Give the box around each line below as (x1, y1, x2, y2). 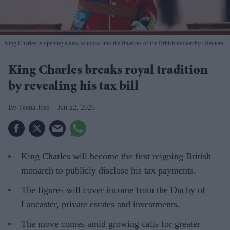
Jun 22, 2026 (57, 104, 95, 111)
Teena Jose (18, 104, 49, 111)
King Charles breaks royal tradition (8, 65, 208, 78)
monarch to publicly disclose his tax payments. (21, 165, 196, 176)
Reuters (203, 40, 223, 47)
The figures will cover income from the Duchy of (21, 185, 205, 195)
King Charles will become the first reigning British (21, 151, 211, 161)
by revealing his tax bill (8, 81, 139, 94)
